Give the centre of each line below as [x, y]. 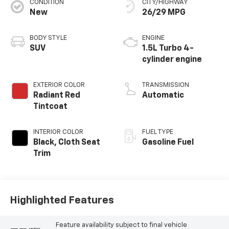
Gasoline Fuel [168, 142]
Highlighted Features [62, 201]
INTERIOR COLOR [58, 132]
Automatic [163, 95]
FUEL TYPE [158, 132]
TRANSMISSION [166, 85]
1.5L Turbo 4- [168, 48]
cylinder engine [172, 60]
